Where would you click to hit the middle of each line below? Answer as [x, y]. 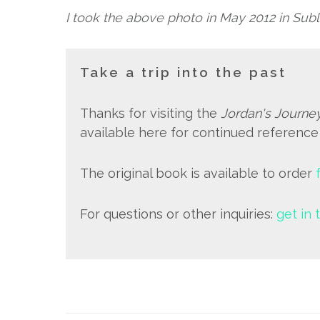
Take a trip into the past [183, 72]
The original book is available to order [198, 173]
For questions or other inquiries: [178, 214]
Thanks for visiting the [150, 113]
